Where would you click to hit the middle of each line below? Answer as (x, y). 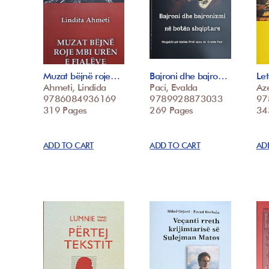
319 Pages (65, 110)
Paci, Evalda (174, 88)
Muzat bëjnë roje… (82, 76)
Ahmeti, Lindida (75, 88)
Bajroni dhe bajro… (188, 76)
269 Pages (171, 110)
